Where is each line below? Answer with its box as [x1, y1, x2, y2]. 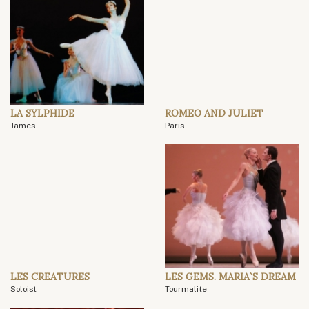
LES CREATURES [10, 270, 90, 283]
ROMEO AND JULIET [165, 107, 263, 120]
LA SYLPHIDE [10, 107, 74, 120]
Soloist [10, 284, 37, 295]
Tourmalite [165, 284, 207, 295]
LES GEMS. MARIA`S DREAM [165, 270, 296, 283]
